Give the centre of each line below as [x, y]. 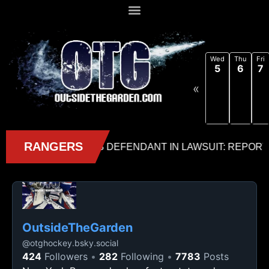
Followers [65, 256]
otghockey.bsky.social [74, 243]
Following [141, 256]
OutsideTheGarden [77, 228]
